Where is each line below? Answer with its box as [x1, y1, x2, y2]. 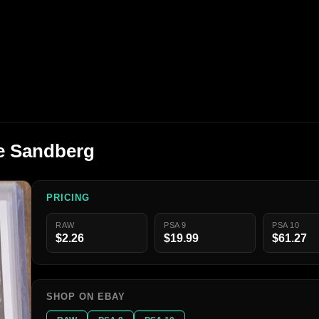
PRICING [46, 192, 90, 204]
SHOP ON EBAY [46, 291, 126, 303]
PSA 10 [272, 221, 300, 230]
